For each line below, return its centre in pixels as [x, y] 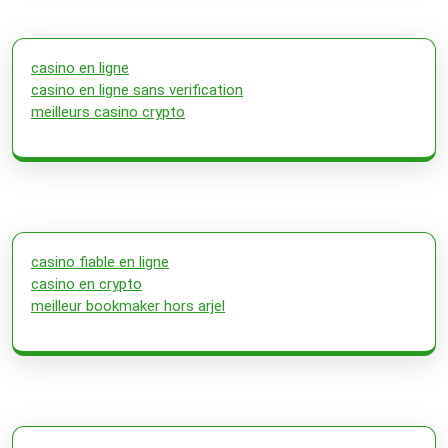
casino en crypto [86, 283]
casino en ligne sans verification [137, 89]
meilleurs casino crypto [108, 111]
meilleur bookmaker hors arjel [128, 305]
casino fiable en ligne [100, 261]
